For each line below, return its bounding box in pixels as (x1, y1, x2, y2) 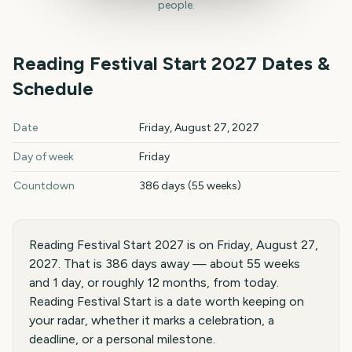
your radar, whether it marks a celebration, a (29, 313, 274, 328)
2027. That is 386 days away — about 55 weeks (29, 256, 300, 271)
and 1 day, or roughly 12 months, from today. (29, 275, 279, 290)
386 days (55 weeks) (139, 179, 241, 192)
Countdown (13, 179, 75, 192)
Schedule (13, 77, 93, 100)
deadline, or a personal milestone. (29, 332, 215, 346)
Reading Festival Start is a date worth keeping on (29, 294, 304, 309)
